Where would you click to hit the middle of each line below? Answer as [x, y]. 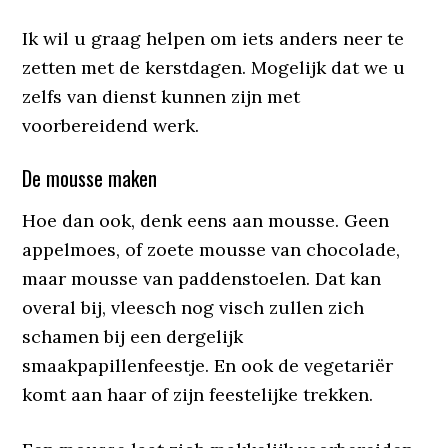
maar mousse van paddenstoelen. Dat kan [202, 278]
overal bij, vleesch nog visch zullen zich [193, 307]
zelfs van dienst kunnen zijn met [161, 96]
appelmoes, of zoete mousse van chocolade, [211, 249]
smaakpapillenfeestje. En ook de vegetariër [208, 365]
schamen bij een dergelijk [133, 336]
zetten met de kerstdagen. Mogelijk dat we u [214, 67]
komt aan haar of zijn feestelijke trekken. [198, 394]
